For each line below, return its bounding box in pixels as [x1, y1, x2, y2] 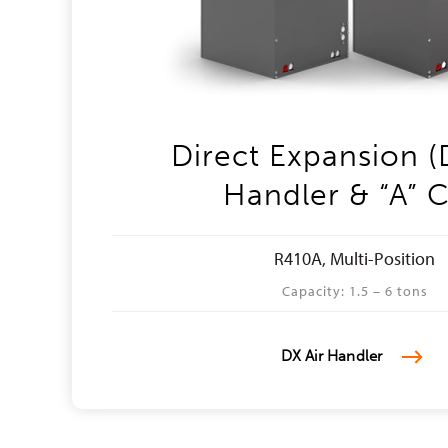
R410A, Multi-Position [274, 247, 435, 270]
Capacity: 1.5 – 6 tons [281, 282, 428, 300]
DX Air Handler [280, 347, 383, 366]
